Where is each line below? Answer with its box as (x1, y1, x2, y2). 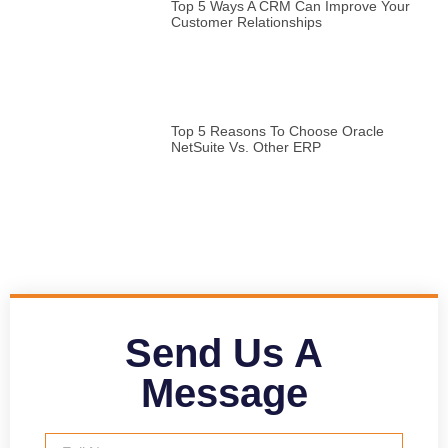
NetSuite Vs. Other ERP (170, 139, 321, 156)
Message (140, 370, 308, 415)
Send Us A (125, 330, 323, 375)
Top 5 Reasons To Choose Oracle (170, 123, 384, 140)
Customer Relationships (170, 13, 322, 30)
